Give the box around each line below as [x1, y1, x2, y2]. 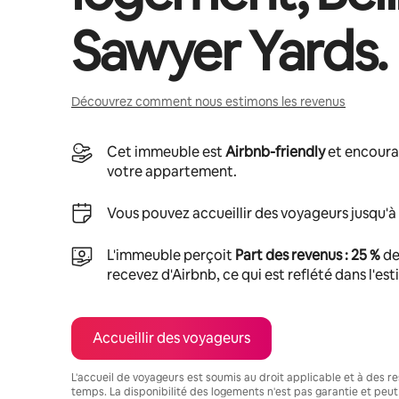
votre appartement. [107, 162, 237, 181]
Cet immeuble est [107, 142, 225, 161]
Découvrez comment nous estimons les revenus [71, 94, 346, 110]
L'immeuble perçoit [107, 246, 235, 265]
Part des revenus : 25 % [235, 246, 380, 265]
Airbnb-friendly [225, 142, 325, 161]
